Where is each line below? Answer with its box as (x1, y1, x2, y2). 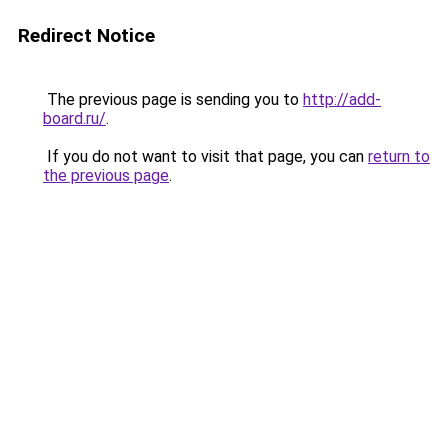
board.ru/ (43, 109, 106, 128)
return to (368, 147, 430, 166)
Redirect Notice (18, 24, 155, 47)
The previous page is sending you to (43, 90, 303, 109)
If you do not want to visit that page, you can (43, 147, 368, 166)
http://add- (303, 90, 381, 109)
